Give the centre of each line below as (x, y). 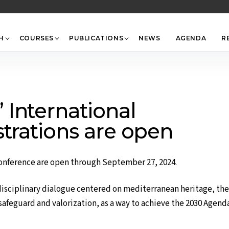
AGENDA (191, 38)
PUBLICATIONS (96, 38)
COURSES (37, 38)
